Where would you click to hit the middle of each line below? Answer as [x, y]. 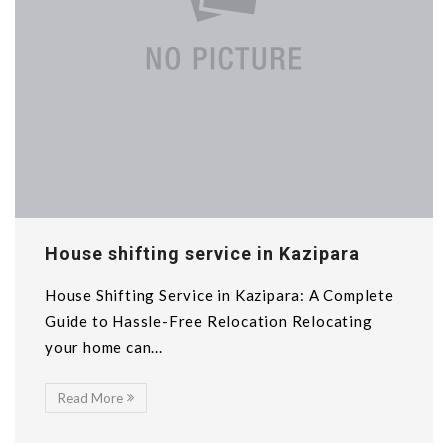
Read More [90, 398]
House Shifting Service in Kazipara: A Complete [219, 295]
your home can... [104, 347]
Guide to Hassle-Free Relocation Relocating [209, 321]
